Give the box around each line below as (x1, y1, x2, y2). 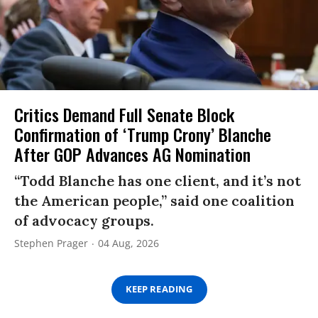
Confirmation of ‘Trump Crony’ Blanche (14, 121, 271, 147)
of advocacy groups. (14, 211, 154, 229)
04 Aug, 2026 (98, 236, 159, 250)
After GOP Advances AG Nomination (14, 141, 251, 167)
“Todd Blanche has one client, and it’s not (14, 171, 301, 190)
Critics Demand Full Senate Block (14, 101, 234, 127)
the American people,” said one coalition (14, 191, 295, 209)
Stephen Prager (14, 236, 88, 250)
